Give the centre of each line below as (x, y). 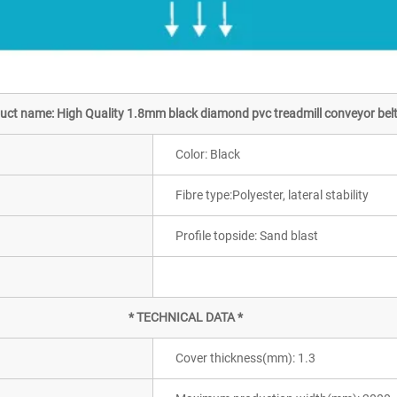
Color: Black (208, 155)
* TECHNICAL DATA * (185, 318)
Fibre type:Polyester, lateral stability (272, 195)
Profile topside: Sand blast (247, 236)
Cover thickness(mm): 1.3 (245, 358)
